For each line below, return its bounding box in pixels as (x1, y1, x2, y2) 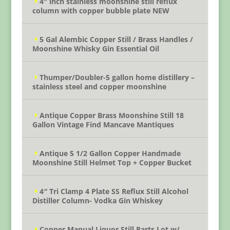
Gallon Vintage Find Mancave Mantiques (32, 120, 174, 129)
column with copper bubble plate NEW (32, 6, 169, 15)
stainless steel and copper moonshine (32, 82, 166, 91)
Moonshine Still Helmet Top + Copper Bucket (32, 158, 191, 167)
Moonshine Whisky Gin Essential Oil (32, 44, 159, 53)
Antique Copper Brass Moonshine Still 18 (39, 110, 184, 120)
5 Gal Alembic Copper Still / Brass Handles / (39, 34, 193, 44)
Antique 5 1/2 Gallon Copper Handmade (39, 148, 181, 158)
